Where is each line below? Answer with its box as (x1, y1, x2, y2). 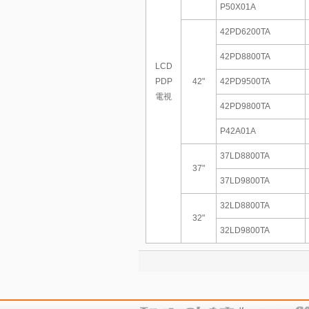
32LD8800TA (220, 201, 270, 210)
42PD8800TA (220, 52, 270, 61)
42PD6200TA (220, 27, 270, 37)
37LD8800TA (220, 151, 270, 161)
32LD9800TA (220, 226, 270, 235)
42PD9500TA (220, 77, 270, 86)
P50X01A (220, 2, 256, 12)
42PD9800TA (220, 101, 270, 111)
